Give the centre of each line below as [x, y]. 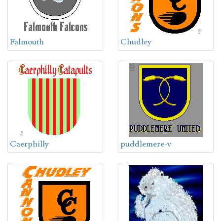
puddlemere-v [146, 144]
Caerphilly [29, 144]
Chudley [136, 42]
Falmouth [27, 42]
